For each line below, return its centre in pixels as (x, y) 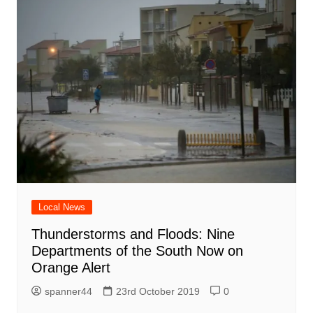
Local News (61, 208)
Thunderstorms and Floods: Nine (133, 234)
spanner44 (68, 292)
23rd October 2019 (158, 292)
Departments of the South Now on (137, 251)
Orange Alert (71, 268)
